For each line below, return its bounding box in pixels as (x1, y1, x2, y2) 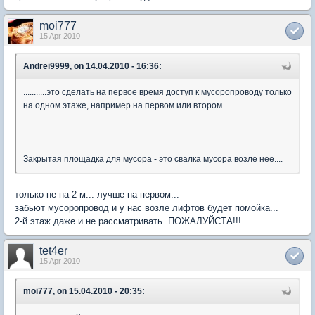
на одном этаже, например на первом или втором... (23, 100, 229, 110)
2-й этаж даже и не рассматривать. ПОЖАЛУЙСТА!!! (15, 215, 241, 226)
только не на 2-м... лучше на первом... (15, 188, 179, 200)
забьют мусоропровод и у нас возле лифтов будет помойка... (15, 202, 278, 213)
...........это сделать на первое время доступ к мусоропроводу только (23, 86, 292, 97)
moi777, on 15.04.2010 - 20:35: (23, 285, 145, 296)
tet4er (39, 244, 67, 257)
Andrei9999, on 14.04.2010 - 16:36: (23, 60, 162, 71)
